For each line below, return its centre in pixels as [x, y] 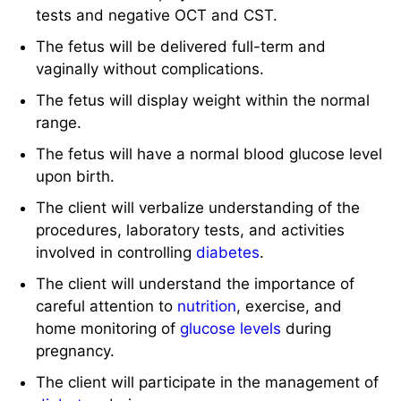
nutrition [207, 307]
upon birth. [76, 177]
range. [59, 123]
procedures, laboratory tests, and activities [191, 230]
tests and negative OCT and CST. [157, 16]
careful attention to [107, 307]
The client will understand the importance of [196, 284]
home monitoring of [108, 329]
